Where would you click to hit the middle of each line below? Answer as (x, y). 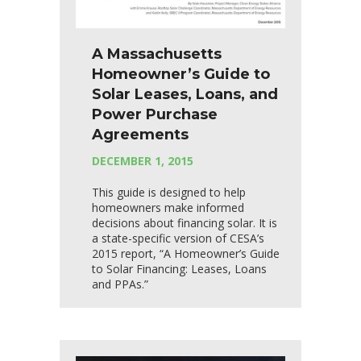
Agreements (140, 134)
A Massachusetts (157, 54)
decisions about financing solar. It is (185, 222)
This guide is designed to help (169, 192)
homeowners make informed (168, 207)
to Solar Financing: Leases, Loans (179, 268)
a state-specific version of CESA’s (178, 238)
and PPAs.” (120, 284)
